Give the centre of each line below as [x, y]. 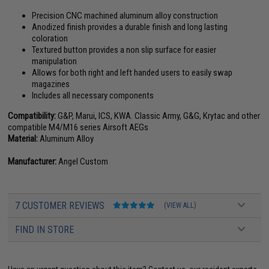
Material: [23, 138]
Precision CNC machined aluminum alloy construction [125, 15]
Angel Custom [83, 161]
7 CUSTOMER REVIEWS [61, 205]
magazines [51, 84]
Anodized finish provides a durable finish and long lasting [130, 27]
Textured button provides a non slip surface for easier [124, 50]
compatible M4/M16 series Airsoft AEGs [78, 127]
